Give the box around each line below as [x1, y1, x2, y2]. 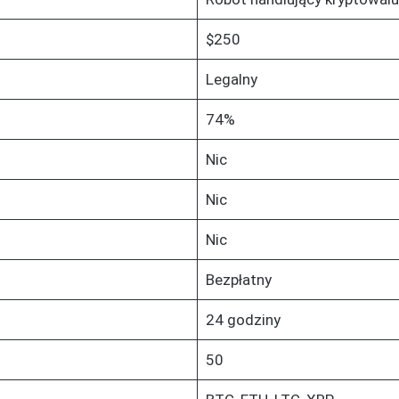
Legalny [205, 69, 257, 88]
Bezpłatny [205, 270, 272, 289]
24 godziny [205, 310, 281, 329]
